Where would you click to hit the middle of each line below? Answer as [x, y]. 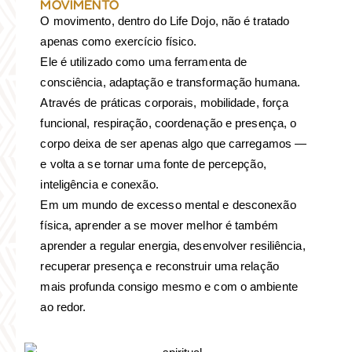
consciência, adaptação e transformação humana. [170, 82]
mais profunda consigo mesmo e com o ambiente [169, 287]
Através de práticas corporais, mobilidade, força [165, 103]
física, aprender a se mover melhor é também [159, 225]
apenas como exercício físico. [119, 42]
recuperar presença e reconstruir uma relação [159, 266]
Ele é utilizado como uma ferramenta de [144, 62]
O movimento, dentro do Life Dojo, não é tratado [165, 21]
